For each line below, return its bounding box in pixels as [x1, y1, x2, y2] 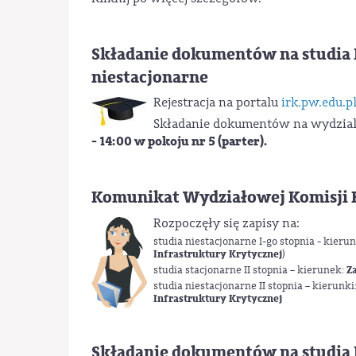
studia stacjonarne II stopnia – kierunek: [153, 263, 346, 277]
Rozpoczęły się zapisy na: [153, 215, 300, 231]
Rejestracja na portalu [153, 95, 281, 111]
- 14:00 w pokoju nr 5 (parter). [91, 133, 267, 151]
